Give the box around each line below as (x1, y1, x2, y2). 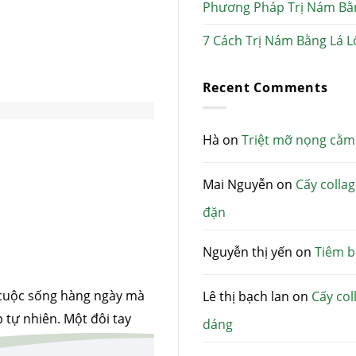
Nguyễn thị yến (202, 243, 292, 261)
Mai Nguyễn (202, 176, 273, 194)
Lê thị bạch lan (202, 288, 289, 306)
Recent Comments (202, 79, 328, 97)
